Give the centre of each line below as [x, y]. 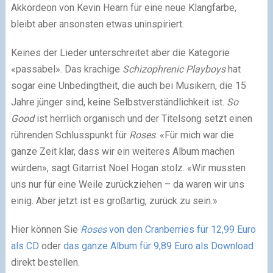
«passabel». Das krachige [66, 69]
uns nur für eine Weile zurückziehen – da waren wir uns [127, 184]
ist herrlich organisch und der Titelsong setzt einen [143, 119]
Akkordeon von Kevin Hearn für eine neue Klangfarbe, [123, 8]
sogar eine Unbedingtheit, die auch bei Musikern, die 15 [128, 86]
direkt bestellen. [45, 262]
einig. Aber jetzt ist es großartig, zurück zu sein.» [114, 201]
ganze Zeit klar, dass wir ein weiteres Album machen [122, 151]
